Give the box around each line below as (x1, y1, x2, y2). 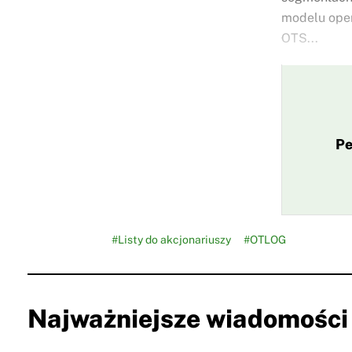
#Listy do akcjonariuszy (112, 233, 231, 247)
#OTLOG (244, 233, 286, 247)
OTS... (281, 31, 318, 46)
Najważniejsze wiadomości (27, 304, 348, 334)
